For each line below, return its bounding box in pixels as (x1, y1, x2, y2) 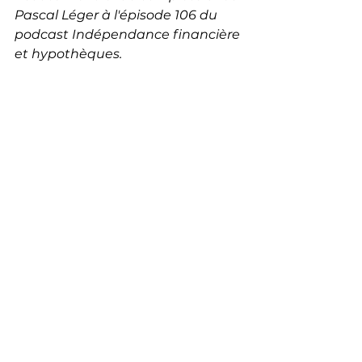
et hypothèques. (15, 45, 122, 61)
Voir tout (208, 142, 259, 158)
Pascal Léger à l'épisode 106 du (15, 6, 221, 23)
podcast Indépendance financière (15, 26, 243, 42)
